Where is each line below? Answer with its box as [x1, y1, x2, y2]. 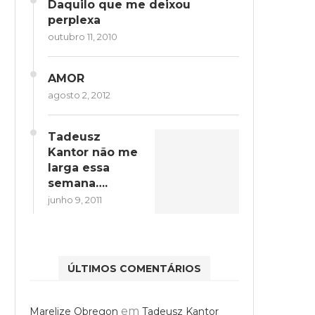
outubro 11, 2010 [48, 31, 117, 42]
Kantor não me [48, 146, 138, 159]
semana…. [48, 176, 108, 190]
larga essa [48, 161, 110, 174]
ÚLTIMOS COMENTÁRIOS [67, 262, 201, 275]
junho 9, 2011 [48, 194, 102, 205]
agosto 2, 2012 [48, 89, 110, 101]
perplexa [48, 13, 101, 27]
